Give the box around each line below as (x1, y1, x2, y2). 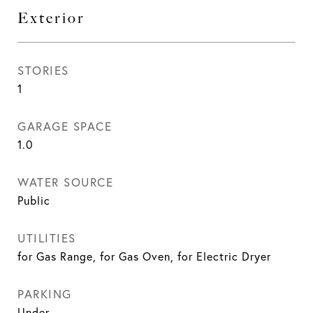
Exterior (17, 9, 85, 27)
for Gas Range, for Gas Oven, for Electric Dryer (17, 249, 271, 263)
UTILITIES (17, 231, 76, 245)
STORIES (17, 63, 69, 78)
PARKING (17, 286, 72, 301)
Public (17, 194, 50, 208)
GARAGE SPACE (17, 119, 112, 133)
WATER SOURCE (17, 175, 113, 189)
